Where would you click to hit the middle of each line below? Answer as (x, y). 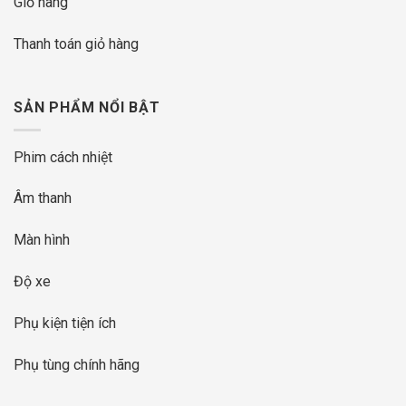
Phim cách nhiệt (63, 157)
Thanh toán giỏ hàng (76, 44)
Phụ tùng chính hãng (77, 364)
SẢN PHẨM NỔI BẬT (87, 108)
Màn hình (42, 240)
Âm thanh (43, 198)
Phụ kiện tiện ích (65, 323)
